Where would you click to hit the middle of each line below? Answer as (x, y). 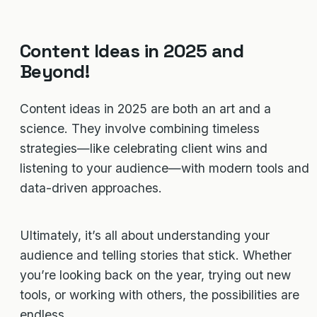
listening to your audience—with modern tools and (165, 168)
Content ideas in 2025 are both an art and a (145, 108)
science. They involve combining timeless (140, 128)
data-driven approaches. (91, 188)
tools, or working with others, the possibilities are (160, 295)
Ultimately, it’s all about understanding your (145, 236)
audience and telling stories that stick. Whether (156, 255)
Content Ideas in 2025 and (132, 51)
